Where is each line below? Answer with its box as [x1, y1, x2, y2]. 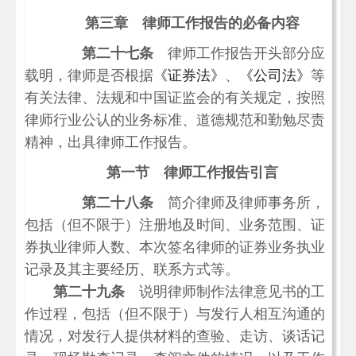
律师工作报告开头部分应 [153, 45, 325, 61]
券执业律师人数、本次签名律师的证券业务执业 [25, 239, 325, 255]
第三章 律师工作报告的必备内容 [85, 15, 300, 31]
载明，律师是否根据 [25, 68, 153, 83]
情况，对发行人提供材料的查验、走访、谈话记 [25, 328, 325, 344]
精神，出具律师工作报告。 [25, 134, 196, 150]
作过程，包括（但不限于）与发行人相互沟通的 [25, 306, 325, 322]
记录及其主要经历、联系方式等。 [25, 261, 239, 277]
